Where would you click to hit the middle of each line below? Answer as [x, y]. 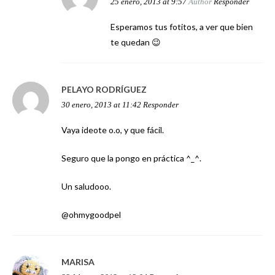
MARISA [78, 262]
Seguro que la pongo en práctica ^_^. [131, 158]
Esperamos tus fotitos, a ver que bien [182, 27]
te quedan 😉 [136, 42]
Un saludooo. [86, 187]
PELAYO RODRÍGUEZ [104, 90]
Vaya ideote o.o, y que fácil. [113, 130]
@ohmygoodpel [91, 215]
